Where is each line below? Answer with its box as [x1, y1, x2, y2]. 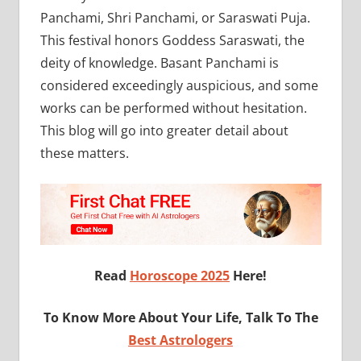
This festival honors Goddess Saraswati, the [39, 31, 305, 49]
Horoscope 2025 [130, 266, 230, 284]
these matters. [39, 143, 129, 162]
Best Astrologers [128, 330, 233, 349]
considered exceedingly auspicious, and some [39, 76, 318, 94]
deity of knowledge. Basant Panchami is [39, 53, 279, 72]
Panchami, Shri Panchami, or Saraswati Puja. [39, 8, 310, 27]
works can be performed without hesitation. [39, 98, 307, 117]
